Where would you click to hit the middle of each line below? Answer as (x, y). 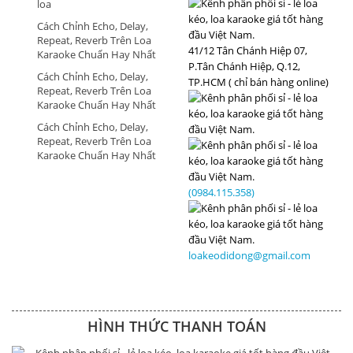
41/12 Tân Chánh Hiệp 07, (248, 50)
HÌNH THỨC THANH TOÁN (176, 326)
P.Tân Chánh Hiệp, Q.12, (244, 66)
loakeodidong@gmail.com (249, 255)
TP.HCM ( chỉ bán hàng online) (258, 82)
